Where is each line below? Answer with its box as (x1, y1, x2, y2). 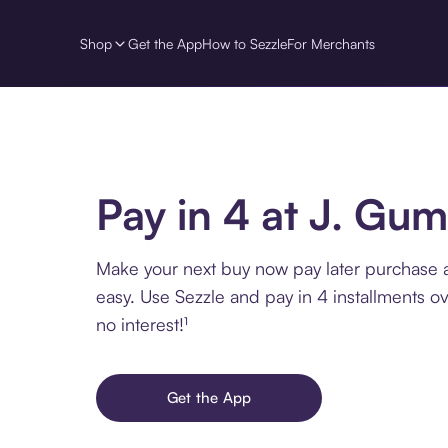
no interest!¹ (96, 312, 188, 335)
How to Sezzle (202, 34, 287, 52)
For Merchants (287, 34, 375, 52)
